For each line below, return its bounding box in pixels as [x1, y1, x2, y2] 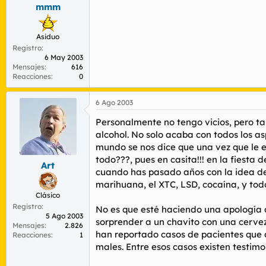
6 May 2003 [45, 52, 83, 62]
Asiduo [36, 31, 59, 41]
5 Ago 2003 [46, 211, 83, 220]
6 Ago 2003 [96, 97, 133, 107]
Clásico [36, 191, 60, 199]
